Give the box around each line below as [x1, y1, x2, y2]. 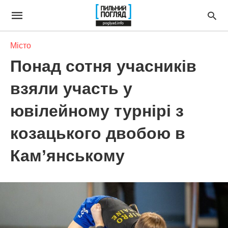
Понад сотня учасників [10, 57, 196, 75]
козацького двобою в [10, 124, 185, 142]
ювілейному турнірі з [10, 102, 184, 120]
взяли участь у [10, 79, 132, 98]
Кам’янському [10, 147, 125, 165]
